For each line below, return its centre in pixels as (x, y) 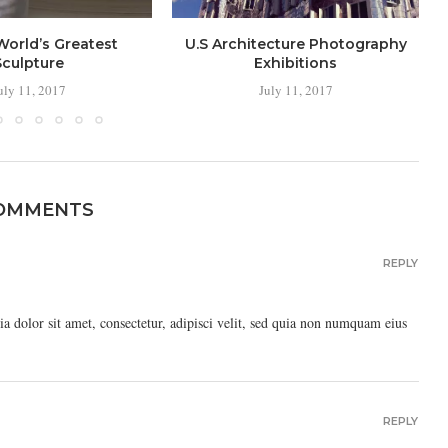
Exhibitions (296, 63)
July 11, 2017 (295, 90)
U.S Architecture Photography (295, 44)
